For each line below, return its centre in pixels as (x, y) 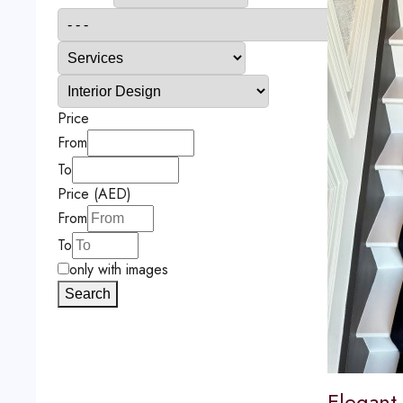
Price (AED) (94, 194)
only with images (118, 269)
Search (87, 294)
